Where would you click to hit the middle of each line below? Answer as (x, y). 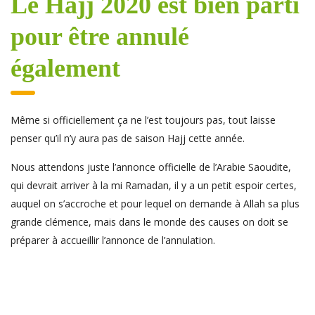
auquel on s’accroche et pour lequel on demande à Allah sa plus (155, 204)
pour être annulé (100, 37)
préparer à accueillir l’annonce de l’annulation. (113, 240)
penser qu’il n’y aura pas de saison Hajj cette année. (128, 139)
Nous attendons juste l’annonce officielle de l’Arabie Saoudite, (151, 167)
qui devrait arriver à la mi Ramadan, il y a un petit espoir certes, (154, 186)
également (65, 69)
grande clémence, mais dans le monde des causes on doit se (149, 222)
